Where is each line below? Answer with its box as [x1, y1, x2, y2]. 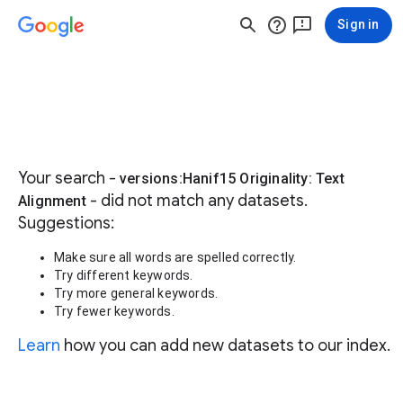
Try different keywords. [54, 268, 193, 282]
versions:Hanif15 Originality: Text [120, 170, 345, 187]
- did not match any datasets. [85, 191, 308, 210]
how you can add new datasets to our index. [60, 336, 390, 355]
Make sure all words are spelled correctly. [54, 250, 297, 264]
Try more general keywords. [54, 286, 219, 300]
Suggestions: [18, 213, 114, 233]
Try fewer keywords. [54, 304, 175, 318]
